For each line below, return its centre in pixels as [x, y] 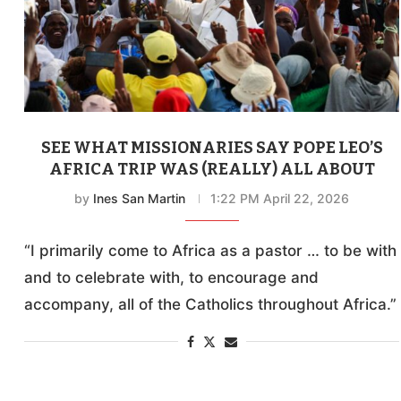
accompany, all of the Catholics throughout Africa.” [211, 305]
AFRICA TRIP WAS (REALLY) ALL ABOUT [212, 170]
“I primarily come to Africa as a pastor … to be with [211, 251]
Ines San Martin [140, 199]
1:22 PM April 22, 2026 [280, 199]
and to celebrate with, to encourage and [172, 278]
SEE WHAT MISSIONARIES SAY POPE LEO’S [212, 148]
